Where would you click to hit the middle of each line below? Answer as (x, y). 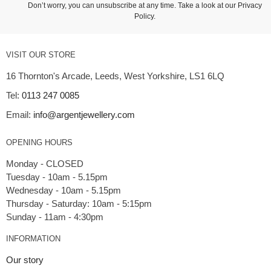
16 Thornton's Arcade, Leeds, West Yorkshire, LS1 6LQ (115, 76)
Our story (25, 260)
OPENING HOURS (39, 143)
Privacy (250, 6)
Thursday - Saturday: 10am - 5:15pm (79, 204)
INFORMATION (33, 239)
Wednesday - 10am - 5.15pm (64, 191)
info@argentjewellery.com (84, 115)
